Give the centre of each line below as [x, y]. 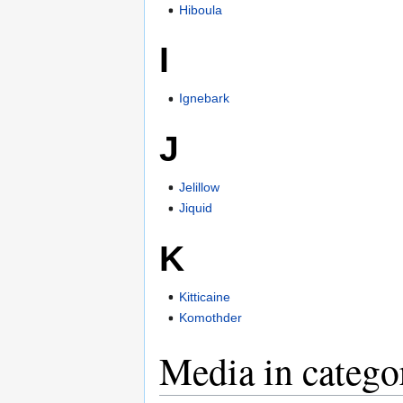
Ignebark [205, 99]
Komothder [211, 317]
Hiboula [201, 9]
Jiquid [196, 208]
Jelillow [200, 187]
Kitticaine [205, 296]
